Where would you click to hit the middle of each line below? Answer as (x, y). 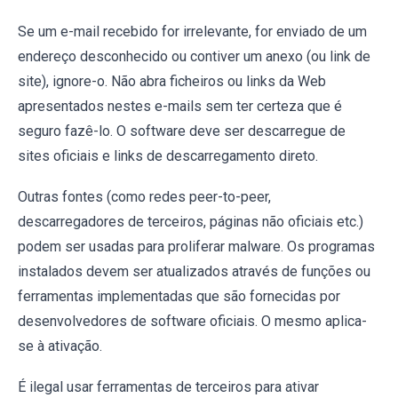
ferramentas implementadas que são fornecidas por (179, 297)
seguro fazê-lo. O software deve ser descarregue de (182, 131)
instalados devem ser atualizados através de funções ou (194, 272)
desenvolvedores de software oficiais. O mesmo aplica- (192, 322)
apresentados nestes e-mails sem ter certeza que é (180, 107)
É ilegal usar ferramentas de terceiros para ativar (168, 387)
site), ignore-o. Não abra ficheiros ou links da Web (172, 82)
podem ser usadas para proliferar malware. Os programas (196, 247)
